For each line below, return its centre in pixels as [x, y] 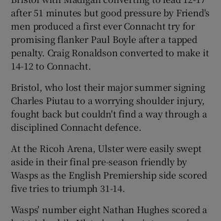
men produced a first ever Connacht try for [103, 25]
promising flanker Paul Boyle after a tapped [104, 39]
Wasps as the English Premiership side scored [109, 174]
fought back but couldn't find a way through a [109, 113]
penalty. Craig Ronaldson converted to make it [110, 52]
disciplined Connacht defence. [76, 127]
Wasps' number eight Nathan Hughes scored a [109, 209]
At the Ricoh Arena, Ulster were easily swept [106, 148]
